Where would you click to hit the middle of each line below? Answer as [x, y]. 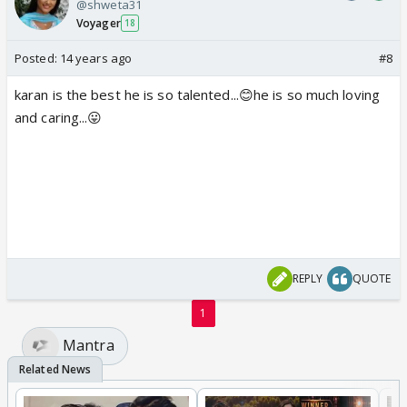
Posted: [37, 58]
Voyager [99, 23]
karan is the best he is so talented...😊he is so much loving [197, 94]
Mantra [89, 346]
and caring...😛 [59, 117]
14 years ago [96, 58]
